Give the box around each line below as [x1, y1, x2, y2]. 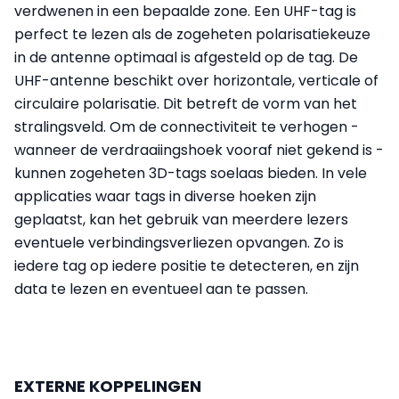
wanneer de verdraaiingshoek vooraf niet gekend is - [14, 139, 384, 160]
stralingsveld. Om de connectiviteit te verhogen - [14, 116, 359, 137]
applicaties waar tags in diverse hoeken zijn [14, 185, 316, 207]
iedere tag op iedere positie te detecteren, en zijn [14, 255, 359, 276]
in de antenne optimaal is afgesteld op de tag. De [14, 46, 358, 68]
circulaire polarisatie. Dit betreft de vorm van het [14, 93, 357, 114]
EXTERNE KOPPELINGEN [14, 374, 201, 397]
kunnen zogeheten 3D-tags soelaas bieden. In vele [14, 162, 367, 183]
